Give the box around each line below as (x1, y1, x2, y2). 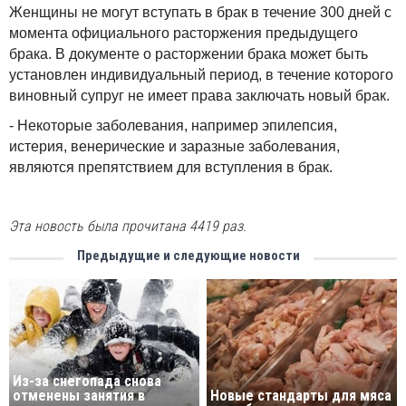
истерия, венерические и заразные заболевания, (9, 139, 340, 154)
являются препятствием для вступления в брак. (9, 159, 333, 175)
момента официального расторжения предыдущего (9, 25, 358, 41)
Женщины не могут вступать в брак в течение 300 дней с (9, 5, 391, 20)
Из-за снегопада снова (13, 372, 161, 391)
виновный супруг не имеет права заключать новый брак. (9, 88, 390, 103)
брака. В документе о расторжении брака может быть (9, 46, 368, 62)
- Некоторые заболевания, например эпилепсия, (9, 118, 337, 133)
